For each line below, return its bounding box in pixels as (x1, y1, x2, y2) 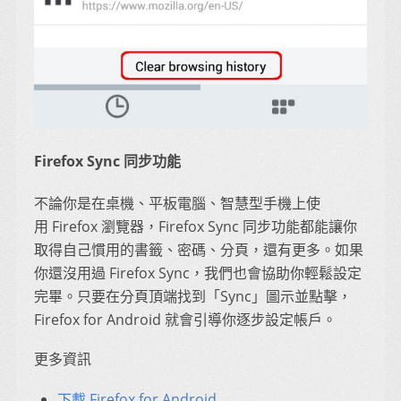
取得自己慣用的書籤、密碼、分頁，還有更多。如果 (34, 240, 363, 260)
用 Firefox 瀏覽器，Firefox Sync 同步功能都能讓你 (34, 217, 357, 237)
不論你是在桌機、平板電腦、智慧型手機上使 (34, 193, 320, 214)
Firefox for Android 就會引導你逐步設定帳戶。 (34, 310, 337, 330)
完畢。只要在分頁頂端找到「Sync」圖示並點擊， (34, 286, 352, 307)
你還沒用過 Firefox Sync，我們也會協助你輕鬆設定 (34, 263, 362, 284)
